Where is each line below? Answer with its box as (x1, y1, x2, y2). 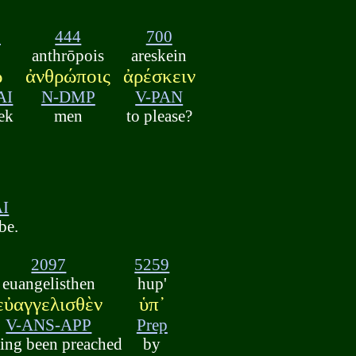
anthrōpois (32, 45, 105, 64)
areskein (131, 45, 188, 64)
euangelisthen (2, 274, 95, 293)
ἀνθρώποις (25, 64, 111, 87)
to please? (126, 106, 192, 125)
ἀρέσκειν (122, 64, 195, 87)
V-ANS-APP (6, 315, 92, 335)
